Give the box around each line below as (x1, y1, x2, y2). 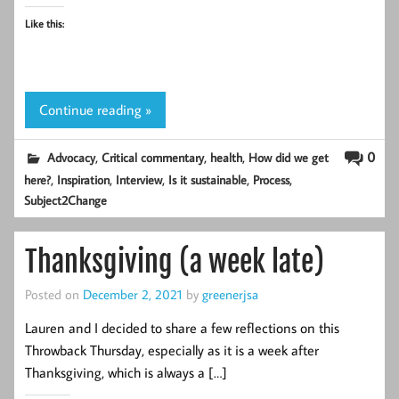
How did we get (248, 148, 330, 166)
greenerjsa (202, 285, 258, 304)
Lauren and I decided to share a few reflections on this (25, 319, 339, 338)
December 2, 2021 (83, 285, 183, 304)
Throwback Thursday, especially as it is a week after (25, 341, 319, 360)
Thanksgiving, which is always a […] (25, 363, 227, 382)
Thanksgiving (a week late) (25, 244, 324, 281)
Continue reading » (39, 100, 151, 118)
